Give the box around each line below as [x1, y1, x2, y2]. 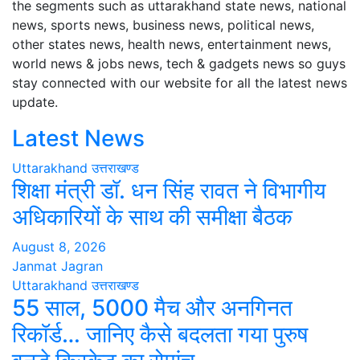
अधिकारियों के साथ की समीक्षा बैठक [12, 203, 292, 231]
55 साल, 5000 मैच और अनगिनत [12, 294, 292, 322]
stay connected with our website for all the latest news [12, 75, 347, 92]
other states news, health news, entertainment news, [12, 36, 331, 53]
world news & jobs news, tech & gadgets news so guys [12, 55, 346, 72]
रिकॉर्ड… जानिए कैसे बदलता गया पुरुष [12, 321, 308, 349]
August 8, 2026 [12, 239, 106, 256]
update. [12, 94, 58, 111]
